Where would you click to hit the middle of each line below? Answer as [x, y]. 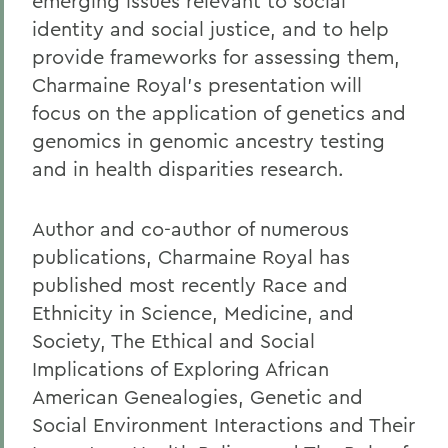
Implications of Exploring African [180, 368]
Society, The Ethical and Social [173, 340]
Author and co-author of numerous [190, 228]
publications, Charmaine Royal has [191, 256]
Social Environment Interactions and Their [223, 424]
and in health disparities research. [188, 168]
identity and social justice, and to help [210, 28]
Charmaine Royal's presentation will [197, 84]
